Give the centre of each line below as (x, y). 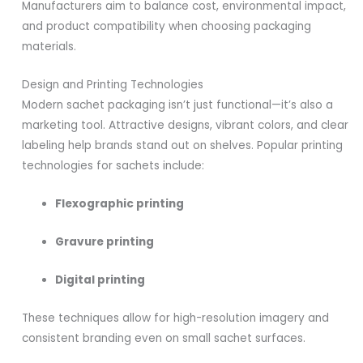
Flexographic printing (120, 203)
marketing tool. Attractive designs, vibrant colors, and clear (186, 126)
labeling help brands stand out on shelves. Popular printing (183, 146)
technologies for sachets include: (113, 166)
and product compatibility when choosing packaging (167, 27)
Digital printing (100, 280)
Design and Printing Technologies (113, 85)
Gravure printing (105, 241)
